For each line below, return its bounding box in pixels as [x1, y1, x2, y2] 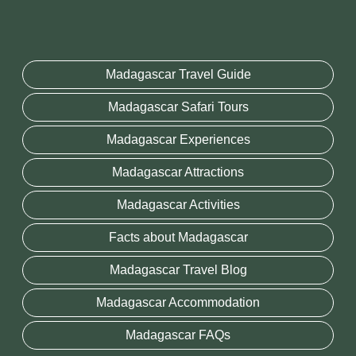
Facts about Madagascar [108, 230, 248, 245]
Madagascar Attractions [112, 165, 244, 180]
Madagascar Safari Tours [107, 100, 249, 114]
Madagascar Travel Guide [105, 68, 251, 82]
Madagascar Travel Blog [109, 263, 247, 277]
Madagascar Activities [116, 198, 240, 212]
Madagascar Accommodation [96, 296, 260, 310]
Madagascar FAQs [126, 328, 230, 342]
